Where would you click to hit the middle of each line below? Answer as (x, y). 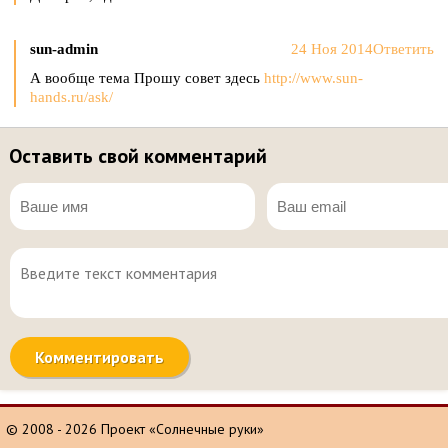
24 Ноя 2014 (332, 49)
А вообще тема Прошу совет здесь (147, 78)
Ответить (403, 49)
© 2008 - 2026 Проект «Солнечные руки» (135, 428)
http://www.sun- (313, 78)
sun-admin (64, 49)
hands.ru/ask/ (71, 97)
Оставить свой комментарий (137, 156)
